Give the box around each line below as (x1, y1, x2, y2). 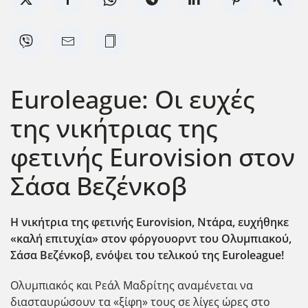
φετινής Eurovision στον (10, 140, 295, 173)
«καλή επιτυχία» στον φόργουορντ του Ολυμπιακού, (10, 230, 291, 246)
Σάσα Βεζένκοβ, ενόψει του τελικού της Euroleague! (10, 247, 284, 263)
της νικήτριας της (10, 111, 218, 144)
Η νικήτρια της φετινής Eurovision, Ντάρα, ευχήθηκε (10, 214, 289, 230)
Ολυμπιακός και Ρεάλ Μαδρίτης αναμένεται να (10, 277, 253, 293)
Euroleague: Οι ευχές (10, 82, 255, 115)
